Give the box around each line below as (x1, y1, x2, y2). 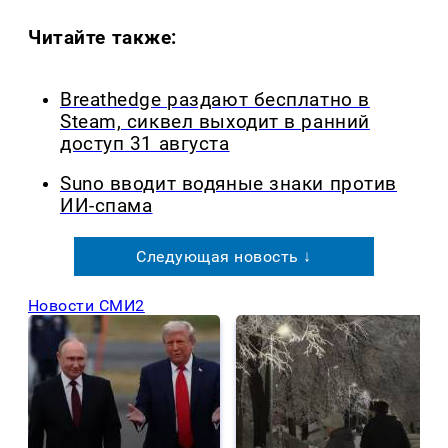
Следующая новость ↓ (136, 247, 312, 267)
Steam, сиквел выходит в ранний (60, 110, 370, 133)
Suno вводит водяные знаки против (60, 173, 397, 196)
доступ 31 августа (60, 132, 230, 155)
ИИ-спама (60, 195, 153, 218)
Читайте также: (28, 25, 178, 49)
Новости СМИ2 (28, 296, 145, 316)
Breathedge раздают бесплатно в (60, 88, 370, 111)
